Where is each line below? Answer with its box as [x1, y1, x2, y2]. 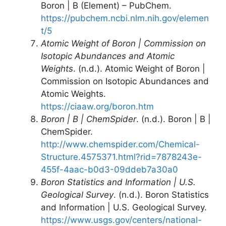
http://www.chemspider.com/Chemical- [41, 139, 200, 149]
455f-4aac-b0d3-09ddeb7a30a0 [41, 164, 178, 175]
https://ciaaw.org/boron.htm [41, 101, 154, 111]
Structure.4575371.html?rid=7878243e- [41, 152, 202, 162]
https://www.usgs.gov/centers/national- [41, 215, 202, 225]
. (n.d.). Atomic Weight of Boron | [73, 64, 205, 74]
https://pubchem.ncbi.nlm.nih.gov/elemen [41, 13, 209, 23]
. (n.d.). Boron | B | [136, 114, 211, 124]
